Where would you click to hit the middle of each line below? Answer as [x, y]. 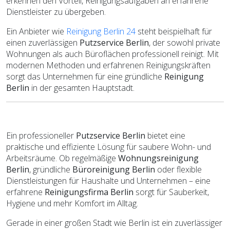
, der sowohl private [185, 42]
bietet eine [165, 135]
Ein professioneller [41, 135]
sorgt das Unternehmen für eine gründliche [85, 76]
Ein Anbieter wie [36, 31]
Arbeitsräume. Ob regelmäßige [62, 158]
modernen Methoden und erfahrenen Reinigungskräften [108, 65]
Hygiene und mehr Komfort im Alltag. [72, 203]
